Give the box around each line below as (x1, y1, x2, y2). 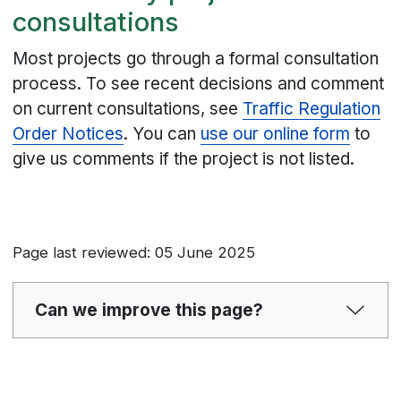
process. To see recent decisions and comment (13, 73, 385, 94)
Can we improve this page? (35, 299, 263, 320)
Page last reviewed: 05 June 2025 (13, 243, 256, 261)
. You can (124, 123, 201, 144)
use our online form (200, 123, 351, 144)
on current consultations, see (13, 98, 243, 119)
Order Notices (13, 123, 124, 144)
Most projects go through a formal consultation (13, 47, 380, 69)
